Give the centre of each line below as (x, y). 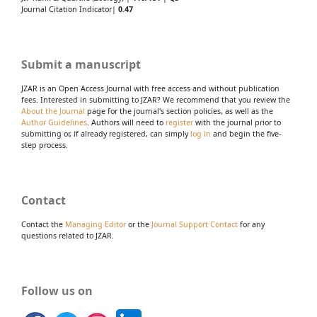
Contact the (43, 224)
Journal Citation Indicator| (70, 9)
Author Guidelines (54, 122)
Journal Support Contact (195, 224)
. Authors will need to (126, 122)
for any (251, 224)
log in (201, 133)
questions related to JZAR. (68, 235)
